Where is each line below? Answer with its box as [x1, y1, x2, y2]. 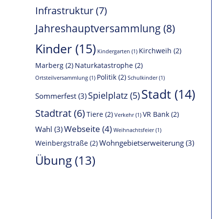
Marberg [35, 61, 64, 70]
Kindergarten [97, 48, 130, 55]
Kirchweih [139, 46, 172, 55]
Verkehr [114, 111, 134, 118]
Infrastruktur [35, 3, 93, 17]
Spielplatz [88, 89, 128, 101]
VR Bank [143, 110, 169, 119]
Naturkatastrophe [75, 61, 133, 70]
